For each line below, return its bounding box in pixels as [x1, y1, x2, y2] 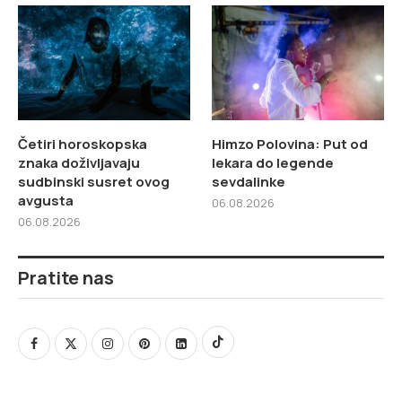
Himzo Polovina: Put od [212, 134, 369, 153]
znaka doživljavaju [18, 153, 140, 172]
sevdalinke [212, 171, 286, 191]
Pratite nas [18, 265, 114, 290]
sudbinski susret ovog [18, 171, 170, 191]
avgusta [18, 190, 74, 210]
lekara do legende [212, 153, 335, 172]
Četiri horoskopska [18, 134, 147, 153]
